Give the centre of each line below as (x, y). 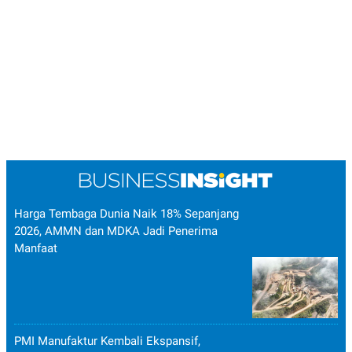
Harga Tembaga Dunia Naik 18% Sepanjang (126, 214)
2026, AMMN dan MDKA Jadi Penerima (116, 231)
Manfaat (36, 249)
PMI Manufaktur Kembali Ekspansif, (107, 341)
